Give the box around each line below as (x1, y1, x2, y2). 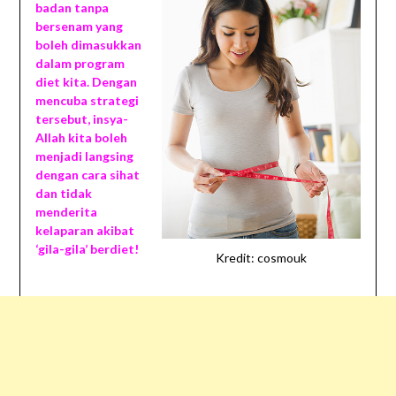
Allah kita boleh (34, 130, 127, 146)
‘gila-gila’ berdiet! (34, 241, 139, 257)
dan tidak (34, 186, 92, 202)
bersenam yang (34, 19, 123, 34)
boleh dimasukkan (34, 37, 141, 53)
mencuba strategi (34, 93, 139, 109)
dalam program (34, 56, 125, 72)
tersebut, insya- (34, 111, 128, 127)
